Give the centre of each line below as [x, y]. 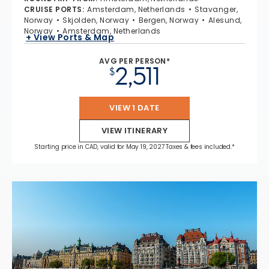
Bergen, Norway [169, 20]
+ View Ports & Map [70, 37]
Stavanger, [216, 10]
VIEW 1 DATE [134, 108]
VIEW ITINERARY [134, 131]
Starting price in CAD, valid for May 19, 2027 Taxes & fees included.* [134, 147]
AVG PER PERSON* [134, 61]
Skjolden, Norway [96, 20]
